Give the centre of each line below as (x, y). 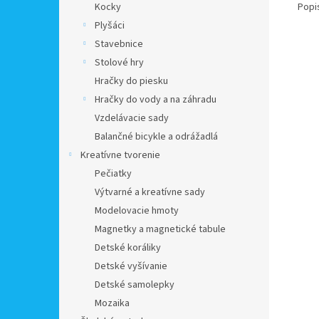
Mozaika (112, 303)
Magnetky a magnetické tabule (160, 229)
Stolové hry (119, 63)
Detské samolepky (135, 285)
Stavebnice (119, 44)
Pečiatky (113, 174)
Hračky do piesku (131, 81)
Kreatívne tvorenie (120, 155)
